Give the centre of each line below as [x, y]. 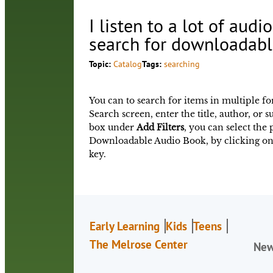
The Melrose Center [139, 245]
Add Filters [161, 128]
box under [113, 128]
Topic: [101, 64]
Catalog [128, 64]
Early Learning [125, 226]
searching [182, 64]
